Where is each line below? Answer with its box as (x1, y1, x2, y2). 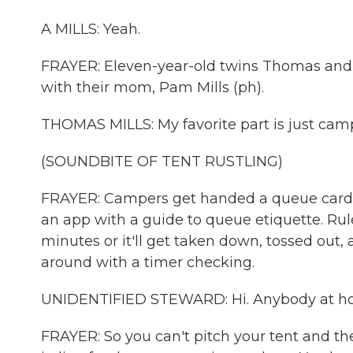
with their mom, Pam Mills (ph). (41, 79, 264, 96)
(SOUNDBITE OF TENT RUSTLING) (41, 153, 283, 170)
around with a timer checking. (41, 254, 255, 271)
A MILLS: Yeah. (41, 20, 140, 38)
